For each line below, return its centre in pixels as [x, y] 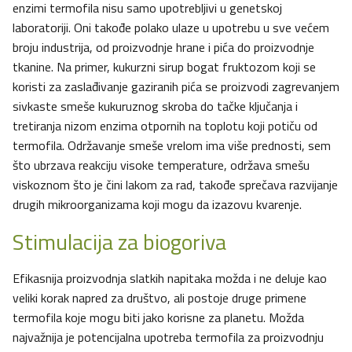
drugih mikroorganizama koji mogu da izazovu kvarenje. [157, 205]
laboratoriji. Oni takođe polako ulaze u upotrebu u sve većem [171, 28]
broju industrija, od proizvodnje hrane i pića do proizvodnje [163, 48]
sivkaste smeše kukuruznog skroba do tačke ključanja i [155, 106]
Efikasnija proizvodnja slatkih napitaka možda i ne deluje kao [170, 279]
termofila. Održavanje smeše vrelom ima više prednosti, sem [172, 146]
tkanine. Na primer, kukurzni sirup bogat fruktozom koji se [164, 67]
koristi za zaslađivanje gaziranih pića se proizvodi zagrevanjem [176, 87]
